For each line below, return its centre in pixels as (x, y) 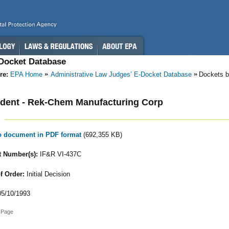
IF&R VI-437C (59, 154)
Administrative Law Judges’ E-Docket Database (121, 74)
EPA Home (26, 74)
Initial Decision (47, 174)
